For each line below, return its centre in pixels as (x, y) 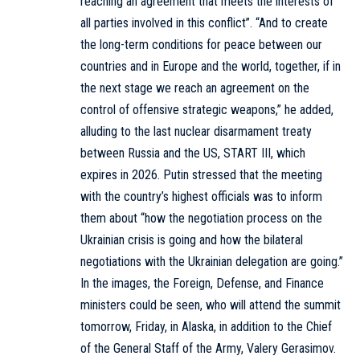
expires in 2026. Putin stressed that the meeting (201, 174)
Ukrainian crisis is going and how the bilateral (192, 239)
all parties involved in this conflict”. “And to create (204, 22)
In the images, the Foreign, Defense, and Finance (202, 283)
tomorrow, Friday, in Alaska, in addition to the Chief (206, 326)
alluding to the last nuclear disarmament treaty (196, 131)
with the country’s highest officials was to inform (201, 196)
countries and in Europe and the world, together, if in (211, 66)
